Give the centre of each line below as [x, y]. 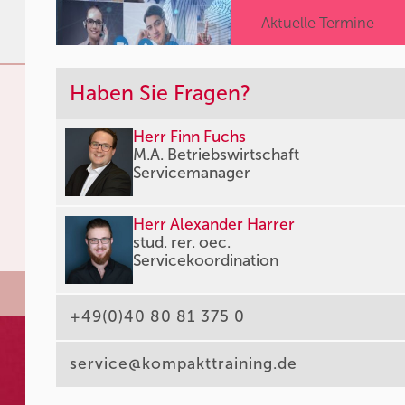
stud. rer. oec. [182, 243]
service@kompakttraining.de [184, 364]
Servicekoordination [206, 261]
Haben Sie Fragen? [160, 93]
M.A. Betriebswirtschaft [217, 155]
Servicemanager [192, 173]
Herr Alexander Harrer [214, 225]
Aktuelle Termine [317, 23]
